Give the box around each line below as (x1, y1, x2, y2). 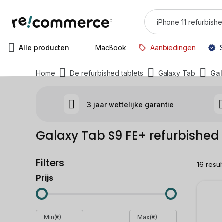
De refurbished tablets (70, 68, 143, 77)
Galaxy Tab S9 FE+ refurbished (36, 127, 219, 144)
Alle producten (19, 43, 69, 52)
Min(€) (44, 213, 61, 221)
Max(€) (137, 213, 157, 221)
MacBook (95, 43, 126, 52)
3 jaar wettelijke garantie (87, 100, 174, 109)
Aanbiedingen (150, 43, 196, 52)
